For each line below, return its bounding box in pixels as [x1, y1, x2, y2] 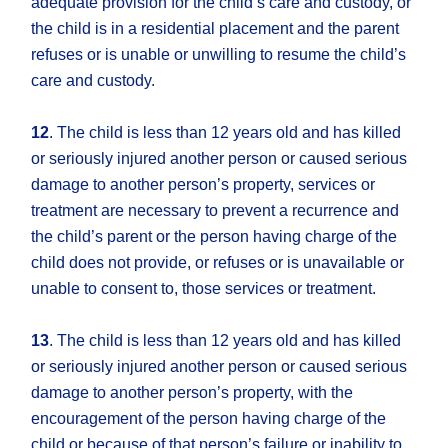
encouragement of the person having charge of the [31, 410, 387, 428]
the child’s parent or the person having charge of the [31, 228, 398, 246]
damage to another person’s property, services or [31, 176, 376, 194]
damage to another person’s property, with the [31, 384, 354, 402]
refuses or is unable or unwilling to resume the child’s [31, 46, 407, 64]
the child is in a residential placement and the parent [31, 20, 400, 38]
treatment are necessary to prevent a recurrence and [31, 202, 400, 220]
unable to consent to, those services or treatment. [31, 280, 377, 298]
